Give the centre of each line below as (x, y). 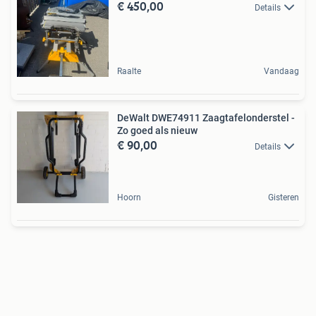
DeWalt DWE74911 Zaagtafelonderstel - (206, 118)
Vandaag (281, 71)
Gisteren (284, 197)
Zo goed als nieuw (157, 130)
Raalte (129, 71)
